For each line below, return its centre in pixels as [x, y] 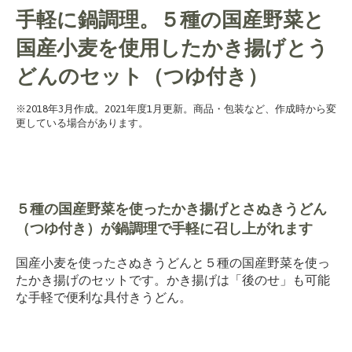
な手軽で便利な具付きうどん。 [104, 297]
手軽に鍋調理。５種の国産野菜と [170, 20]
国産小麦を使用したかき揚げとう [172, 48]
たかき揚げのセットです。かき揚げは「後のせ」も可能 [173, 280]
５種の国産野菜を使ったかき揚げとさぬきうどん [171, 209]
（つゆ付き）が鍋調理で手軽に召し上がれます [164, 228]
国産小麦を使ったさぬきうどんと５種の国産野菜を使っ [173, 262]
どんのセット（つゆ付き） [142, 76]
